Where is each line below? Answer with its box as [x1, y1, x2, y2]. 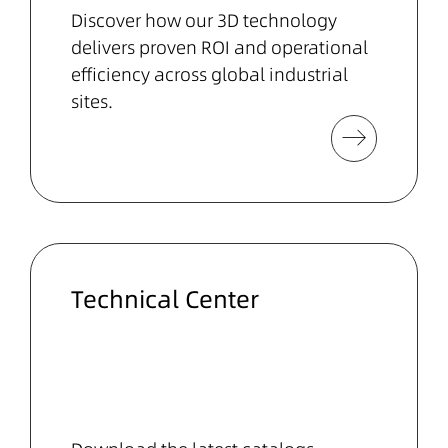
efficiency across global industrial [71, 61, 348, 87]
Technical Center [71, 282, 259, 316]
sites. [71, 88, 113, 114]
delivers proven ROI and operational [71, 34, 368, 60]
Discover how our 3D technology [71, 7, 337, 33]
